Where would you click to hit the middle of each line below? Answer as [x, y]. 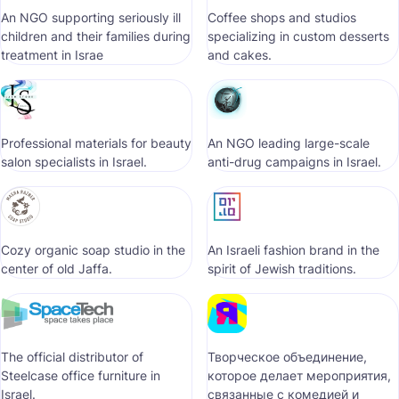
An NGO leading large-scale [289, 143]
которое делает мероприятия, [299, 375]
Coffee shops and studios [282, 17]
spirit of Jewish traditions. [282, 269]
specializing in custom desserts [298, 36]
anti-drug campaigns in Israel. [294, 162]
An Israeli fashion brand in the [293, 250]
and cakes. [240, 55]
